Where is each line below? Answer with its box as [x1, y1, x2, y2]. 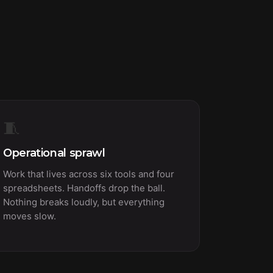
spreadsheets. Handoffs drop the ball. [3, 182, 165, 194]
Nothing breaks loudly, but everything [3, 196, 165, 208]
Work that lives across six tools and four [3, 168, 174, 180]
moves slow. [3, 210, 56, 222]
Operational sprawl [3, 146, 105, 160]
